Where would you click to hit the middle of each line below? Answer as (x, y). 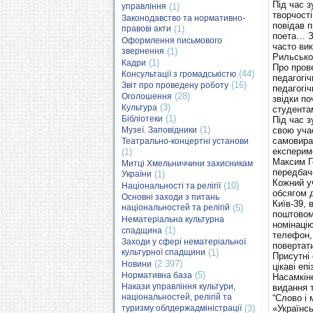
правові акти (146, 29)
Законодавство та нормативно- (183, 18)
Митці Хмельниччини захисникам (187, 163)
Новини (137, 264)
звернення (143, 51)
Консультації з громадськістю (179, 74)
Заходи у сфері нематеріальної (184, 242)
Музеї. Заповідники (159, 130)
